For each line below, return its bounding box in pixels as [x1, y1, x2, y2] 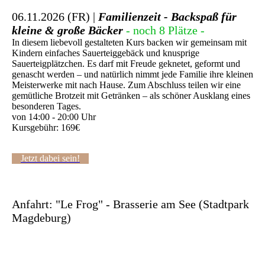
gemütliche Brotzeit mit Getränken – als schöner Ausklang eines [12, 90, 250, 101]
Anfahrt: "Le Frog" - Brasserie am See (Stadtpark [12, 197, 249, 211]
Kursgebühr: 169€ [12, 122, 80, 132]
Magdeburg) [12, 211, 71, 224]
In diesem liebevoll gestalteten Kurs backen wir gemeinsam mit [12, 37, 247, 47]
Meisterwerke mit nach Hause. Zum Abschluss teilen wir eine [12, 79, 241, 90]
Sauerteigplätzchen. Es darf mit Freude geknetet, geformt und [12, 58, 240, 69]
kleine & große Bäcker [12, 23, 123, 37]
